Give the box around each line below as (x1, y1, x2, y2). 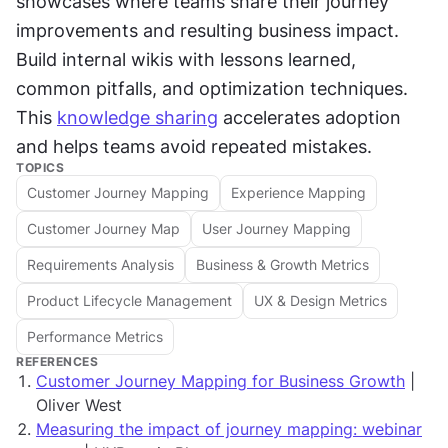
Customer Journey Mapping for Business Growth (36, 370, 405, 391)
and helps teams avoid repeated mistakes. (16, 135, 372, 157)
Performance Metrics (27, 328, 163, 346)
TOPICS (16, 159, 64, 175)
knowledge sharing (57, 106, 218, 128)
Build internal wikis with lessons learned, (16, 48, 356, 70)
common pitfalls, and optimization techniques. (16, 77, 408, 99)
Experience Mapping (231, 184, 366, 202)
